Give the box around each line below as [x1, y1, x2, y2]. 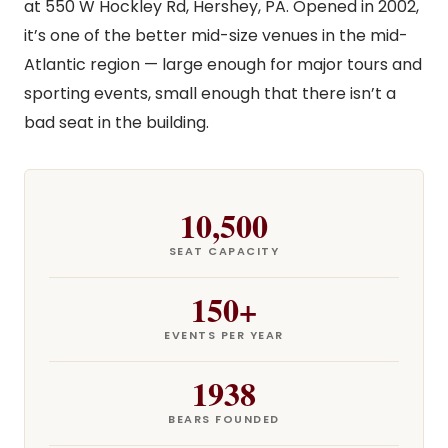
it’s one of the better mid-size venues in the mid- [24, 24, 408, 47]
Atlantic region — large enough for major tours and [24, 53, 422, 76]
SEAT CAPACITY [168, 243, 280, 259]
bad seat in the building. [24, 111, 209, 134]
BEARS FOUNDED [168, 411, 280, 427]
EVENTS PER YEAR [164, 327, 284, 343]
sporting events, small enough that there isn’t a [24, 82, 396, 105]
